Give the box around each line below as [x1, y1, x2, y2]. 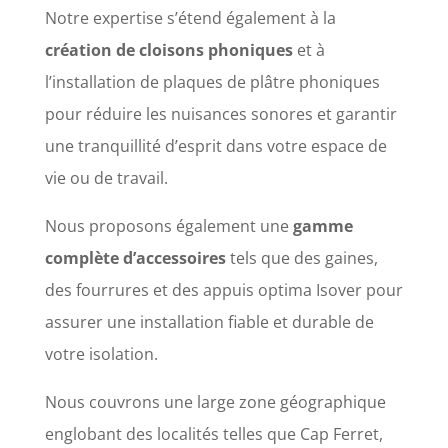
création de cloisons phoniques [44, 39, 293, 62]
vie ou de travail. [44, 167, 168, 190]
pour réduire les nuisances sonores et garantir [44, 103, 397, 126]
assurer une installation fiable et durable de [44, 311, 374, 334]
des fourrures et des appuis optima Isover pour [44, 279, 403, 302]
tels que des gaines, [225, 247, 378, 270]
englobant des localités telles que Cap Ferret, [44, 423, 383, 446]
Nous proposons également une [44, 215, 293, 238]
